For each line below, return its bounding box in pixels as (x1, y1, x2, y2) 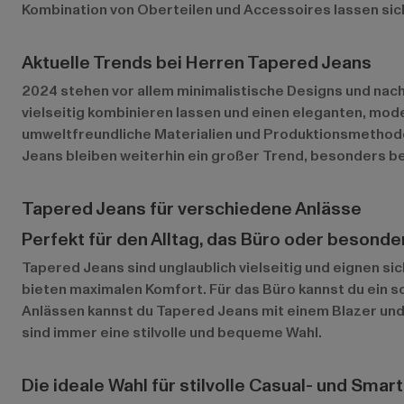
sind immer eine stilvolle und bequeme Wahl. (22, 322, 322, 343)
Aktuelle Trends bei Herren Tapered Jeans (22, 50, 372, 76)
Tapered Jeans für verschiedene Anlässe (22, 196, 362, 222)
